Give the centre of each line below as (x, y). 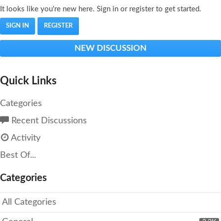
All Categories (29, 203)
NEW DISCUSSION (110, 48)
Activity (25, 138)
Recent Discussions (48, 121)
